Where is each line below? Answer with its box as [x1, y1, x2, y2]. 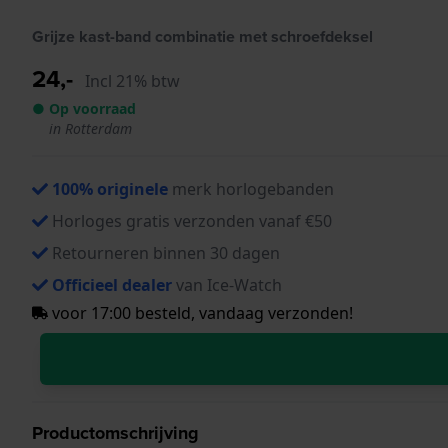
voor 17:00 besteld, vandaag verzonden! [48, 301, 353, 324]
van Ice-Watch [172, 273, 282, 296]
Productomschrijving [32, 419, 199, 446]
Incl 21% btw [85, 69, 180, 92]
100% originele [52, 177, 168, 200]
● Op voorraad [32, 98, 136, 118]
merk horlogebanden [168, 177, 334, 200]
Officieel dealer [52, 273, 172, 296]
